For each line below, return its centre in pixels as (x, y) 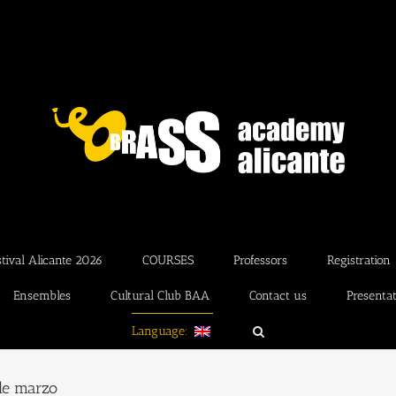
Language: (162, 331)
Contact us (278, 295)
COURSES (168, 260)
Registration (358, 260)
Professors (260, 260)
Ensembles (42, 295)
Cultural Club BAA (160, 295)
